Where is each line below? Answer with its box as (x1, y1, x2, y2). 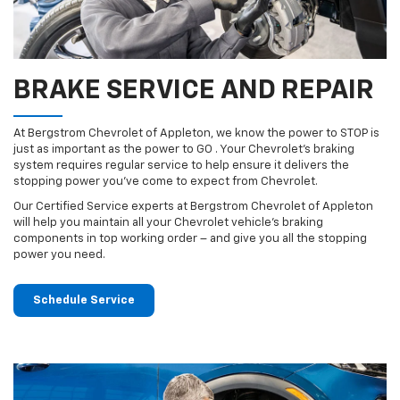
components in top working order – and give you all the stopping (13, 233, 367, 246)
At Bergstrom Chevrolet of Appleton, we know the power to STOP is (13, 128, 379, 140)
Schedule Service (33, 295, 135, 307)
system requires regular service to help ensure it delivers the (13, 160, 349, 172)
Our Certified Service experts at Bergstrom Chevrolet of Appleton (13, 201, 373, 213)
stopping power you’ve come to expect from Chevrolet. (13, 176, 318, 188)
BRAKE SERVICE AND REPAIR (13, 78, 374, 105)
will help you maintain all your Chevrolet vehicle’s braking (13, 217, 323, 229)
